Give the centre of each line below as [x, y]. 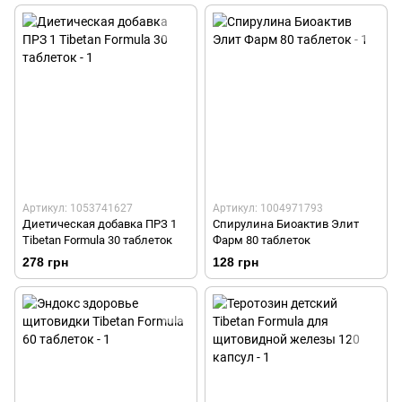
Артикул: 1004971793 [268, 208]
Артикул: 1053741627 [78, 208]
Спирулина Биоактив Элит [286, 223]
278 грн [45, 262]
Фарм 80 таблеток [262, 240]
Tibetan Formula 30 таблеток [97, 240]
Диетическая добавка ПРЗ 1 [100, 223]
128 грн [236, 262]
